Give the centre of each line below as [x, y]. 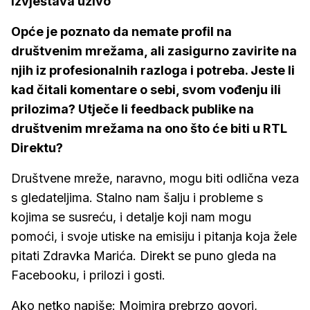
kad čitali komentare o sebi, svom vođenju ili [146, 90]
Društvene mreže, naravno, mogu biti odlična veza [155, 178]
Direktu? [37, 148]
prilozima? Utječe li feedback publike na [133, 109]
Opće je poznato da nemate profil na [121, 31]
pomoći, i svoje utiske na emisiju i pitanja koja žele [154, 236]
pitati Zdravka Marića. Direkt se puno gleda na [144, 256]
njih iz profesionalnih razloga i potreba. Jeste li [153, 70]
